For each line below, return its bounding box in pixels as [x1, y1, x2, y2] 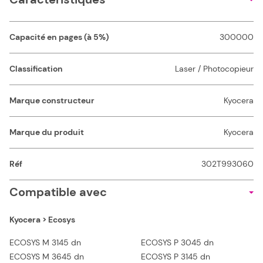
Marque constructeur [9, 95, 95, 106]
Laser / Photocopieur [175, 63, 254, 75]
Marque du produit [9, 127, 84, 138]
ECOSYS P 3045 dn [141, 237, 214, 248]
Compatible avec [9, 184, 107, 200]
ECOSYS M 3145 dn [9, 237, 81, 248]
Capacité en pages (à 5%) [9, 32, 109, 43]
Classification [9, 63, 63, 75]
